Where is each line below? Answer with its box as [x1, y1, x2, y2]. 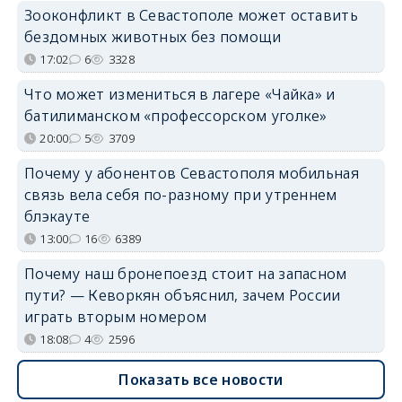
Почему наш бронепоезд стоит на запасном [23, 264, 347, 284]
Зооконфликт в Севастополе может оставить [23, 5, 358, 26]
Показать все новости [118, 370, 284, 390]
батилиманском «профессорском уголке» [23, 106, 328, 127]
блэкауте [23, 206, 91, 227]
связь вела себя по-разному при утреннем [23, 185, 337, 205]
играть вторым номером [23, 307, 207, 328]
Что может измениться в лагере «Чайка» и [23, 84, 336, 105]
